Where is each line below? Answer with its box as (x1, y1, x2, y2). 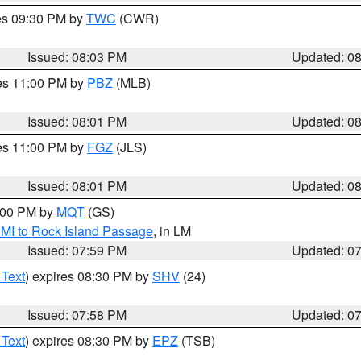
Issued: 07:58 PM (27, 305, 127, 324)
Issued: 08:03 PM (27, 48, 127, 66)
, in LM (153, 222, 191, 240)
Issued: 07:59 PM (27, 241, 127, 259)
